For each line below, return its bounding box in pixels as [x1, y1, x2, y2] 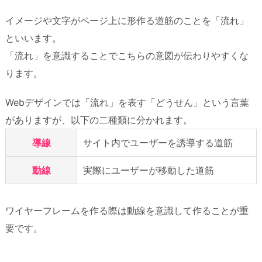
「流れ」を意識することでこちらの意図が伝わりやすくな [5, 49, 249, 61]
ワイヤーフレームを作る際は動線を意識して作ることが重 [5, 205, 249, 217]
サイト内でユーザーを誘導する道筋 [83, 137, 233, 149]
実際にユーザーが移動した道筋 [83, 164, 214, 177]
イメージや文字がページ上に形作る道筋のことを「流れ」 [5, 14, 249, 26]
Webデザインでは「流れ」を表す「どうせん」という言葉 [5, 96, 249, 109]
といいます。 [5, 32, 61, 44]
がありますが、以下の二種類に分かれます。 [5, 114, 192, 126]
